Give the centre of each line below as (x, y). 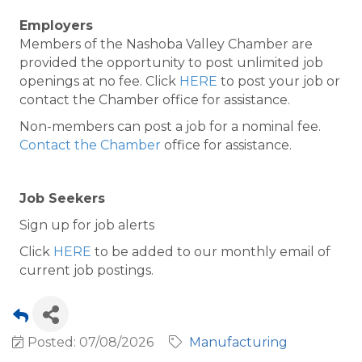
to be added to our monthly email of (211, 252)
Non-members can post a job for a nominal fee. (170, 126)
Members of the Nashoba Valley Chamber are (166, 44)
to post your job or (279, 81)
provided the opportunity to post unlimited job (171, 63)
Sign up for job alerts (87, 225)
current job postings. (86, 270)
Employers (56, 25)
